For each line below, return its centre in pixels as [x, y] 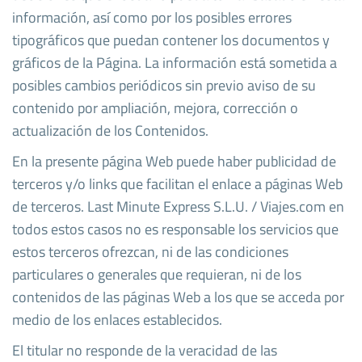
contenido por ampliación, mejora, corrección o [155, 107]
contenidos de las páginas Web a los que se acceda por [178, 297]
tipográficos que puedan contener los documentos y [171, 40]
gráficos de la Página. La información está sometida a [175, 62]
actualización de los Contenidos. [110, 130]
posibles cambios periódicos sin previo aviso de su [164, 85]
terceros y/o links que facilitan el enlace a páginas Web [177, 183]
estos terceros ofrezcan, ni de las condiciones [150, 251]
